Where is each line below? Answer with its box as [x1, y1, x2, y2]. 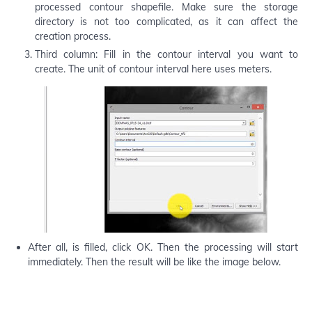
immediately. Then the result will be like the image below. [28, 255, 281, 268]
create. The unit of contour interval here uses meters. [35, 62, 272, 75]
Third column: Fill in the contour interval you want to [35, 47, 298, 61]
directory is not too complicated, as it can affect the [35, 15, 298, 28]
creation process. [35, 29, 111, 42]
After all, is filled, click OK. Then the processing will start [28, 240, 298, 253]
